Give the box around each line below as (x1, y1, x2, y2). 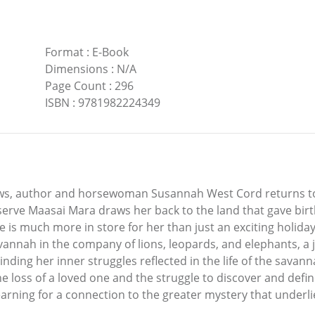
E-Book (91, 44, 129, 60)
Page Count (44, 78, 106, 94)
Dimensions (44, 61, 108, 77)
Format (44, 44, 84, 60)
